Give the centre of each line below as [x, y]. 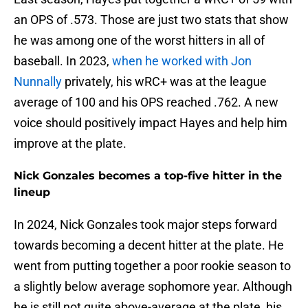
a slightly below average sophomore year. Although [153, 287]
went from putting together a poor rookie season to [152, 266]
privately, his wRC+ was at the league [164, 82]
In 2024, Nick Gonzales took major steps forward [145, 225]
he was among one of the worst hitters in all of [139, 41]
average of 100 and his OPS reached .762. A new [146, 102]
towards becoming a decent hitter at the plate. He [149, 245]
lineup [32, 192]
